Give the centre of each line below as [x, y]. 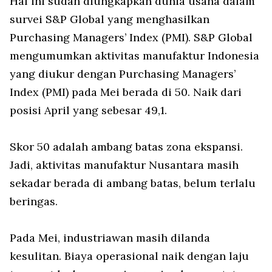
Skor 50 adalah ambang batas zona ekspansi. [126, 146]
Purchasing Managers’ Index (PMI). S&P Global [131, 37]
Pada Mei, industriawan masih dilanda [110, 237]
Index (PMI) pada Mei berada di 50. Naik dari [126, 92]
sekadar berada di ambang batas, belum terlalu [133, 183]
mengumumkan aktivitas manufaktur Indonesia [134, 55]
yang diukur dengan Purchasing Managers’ [123, 73]
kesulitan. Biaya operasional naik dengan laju [129, 256]
